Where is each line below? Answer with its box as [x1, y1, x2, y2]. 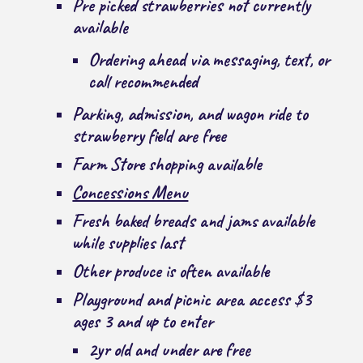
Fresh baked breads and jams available [72, 209, 315, 233]
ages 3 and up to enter [72, 310, 214, 334]
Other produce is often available [72, 259, 270, 284]
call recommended [88, 69, 199, 93]
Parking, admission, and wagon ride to [72, 102, 309, 126]
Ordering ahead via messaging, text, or [88, 47, 331, 71]
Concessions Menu [72, 181, 189, 205]
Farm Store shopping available [72, 152, 263, 177]
